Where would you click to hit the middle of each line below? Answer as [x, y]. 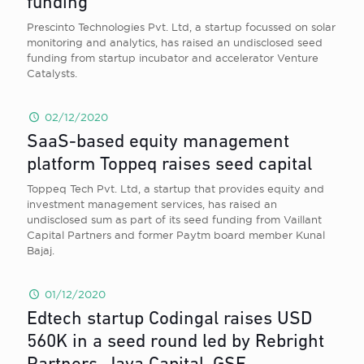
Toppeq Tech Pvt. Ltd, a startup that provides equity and [175, 188]
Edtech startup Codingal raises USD [169, 320]
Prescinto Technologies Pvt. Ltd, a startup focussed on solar [181, 27]
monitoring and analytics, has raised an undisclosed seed [175, 42]
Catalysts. [52, 73]
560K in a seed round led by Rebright [175, 342]
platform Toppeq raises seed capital [169, 165]
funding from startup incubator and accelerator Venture [173, 58]
